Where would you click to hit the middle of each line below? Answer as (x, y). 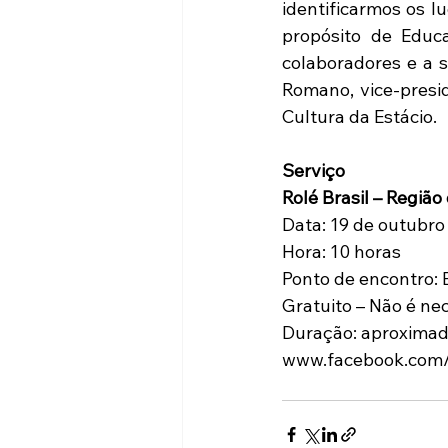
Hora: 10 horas (341, 251)
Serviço (313, 170)
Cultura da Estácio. (359, 116)
